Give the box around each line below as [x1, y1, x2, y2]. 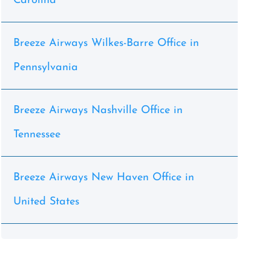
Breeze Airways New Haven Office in [13, 172, 194, 183]
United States [13, 196, 79, 207]
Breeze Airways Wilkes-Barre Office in [13, 38, 199, 49]
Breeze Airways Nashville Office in [13, 105, 183, 116]
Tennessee [13, 129, 60, 140]
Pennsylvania [13, 62, 78, 73]
